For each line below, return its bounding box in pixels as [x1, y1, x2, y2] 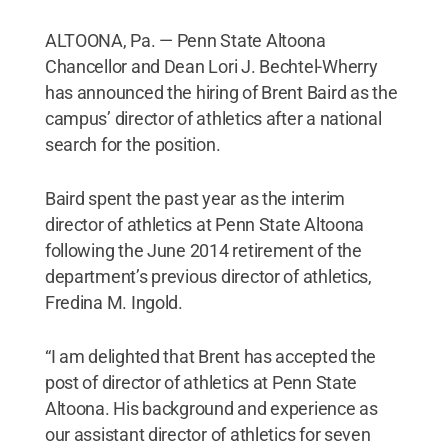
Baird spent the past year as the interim [44, 188, 345, 209]
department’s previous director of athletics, [44, 266, 372, 287]
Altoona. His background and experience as [44, 398, 378, 419]
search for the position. [44, 134, 221, 155]
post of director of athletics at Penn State [44, 372, 358, 393]
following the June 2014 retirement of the [44, 240, 362, 261]
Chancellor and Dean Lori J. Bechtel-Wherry [44, 56, 378, 77]
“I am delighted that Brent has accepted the [44, 346, 377, 367]
